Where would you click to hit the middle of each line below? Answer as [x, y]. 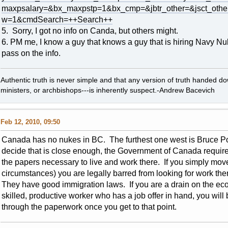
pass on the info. [31, 53]
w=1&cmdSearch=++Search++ [57, 20]
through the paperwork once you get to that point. [89, 207]
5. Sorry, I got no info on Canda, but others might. [90, 31]
